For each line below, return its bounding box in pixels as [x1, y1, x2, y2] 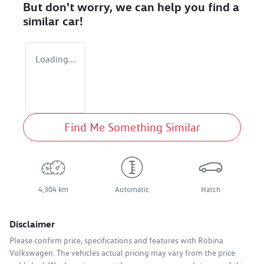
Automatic [114, 185, 149, 194]
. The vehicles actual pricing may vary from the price [53, 248, 235, 258]
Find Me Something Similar [64, 120, 200, 135]
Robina [198, 236, 223, 246]
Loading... [35, 54, 75, 65]
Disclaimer [9, 218, 55, 230]
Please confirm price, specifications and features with [9, 236, 198, 246]
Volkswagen [9, 248, 53, 258]
